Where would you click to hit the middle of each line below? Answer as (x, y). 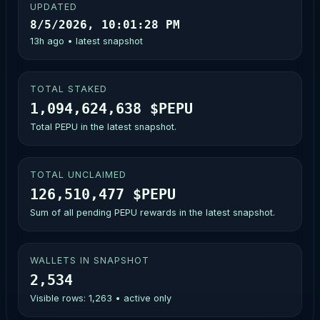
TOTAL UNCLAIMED (78, 175)
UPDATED (54, 7)
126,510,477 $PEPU (103, 194)
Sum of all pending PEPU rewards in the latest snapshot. (152, 213)
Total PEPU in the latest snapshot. (103, 127)
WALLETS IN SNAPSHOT (90, 261)
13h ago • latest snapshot (86, 41)
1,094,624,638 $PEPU (111, 108)
